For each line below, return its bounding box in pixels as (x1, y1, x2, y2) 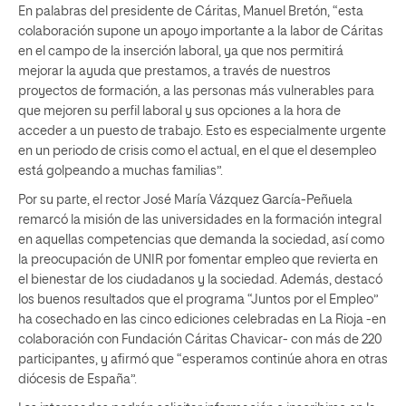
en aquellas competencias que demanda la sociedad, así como (18, 233, 384, 246)
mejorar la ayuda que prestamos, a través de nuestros (18, 64, 331, 78)
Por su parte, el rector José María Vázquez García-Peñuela (18, 193, 353, 207)
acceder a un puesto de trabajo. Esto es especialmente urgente (18, 124, 386, 138)
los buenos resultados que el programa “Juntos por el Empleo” (18, 293, 379, 306)
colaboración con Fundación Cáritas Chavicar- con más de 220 (18, 333, 382, 346)
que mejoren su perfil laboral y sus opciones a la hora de (18, 104, 341, 118)
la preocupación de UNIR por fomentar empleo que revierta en (18, 253, 378, 266)
